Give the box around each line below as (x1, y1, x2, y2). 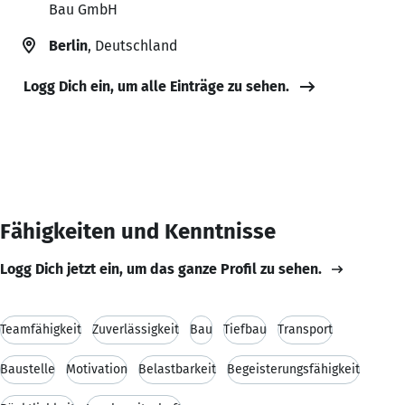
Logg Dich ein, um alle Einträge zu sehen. (24, 77, 289, 95)
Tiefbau (223, 321, 267, 337)
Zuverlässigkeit (92, 321, 179, 337)
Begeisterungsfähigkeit (227, 361, 360, 377)
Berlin (49, 36, 88, 54)
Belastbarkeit (138, 361, 216, 377)
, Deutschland (88, 36, 177, 54)
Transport (278, 321, 333, 337)
